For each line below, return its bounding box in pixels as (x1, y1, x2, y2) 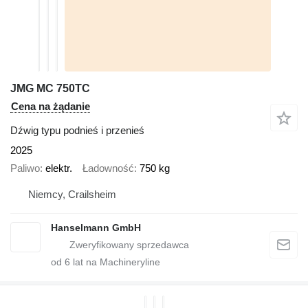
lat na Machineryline (70, 256, 160, 267)
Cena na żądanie (11, 100, 90, 112)
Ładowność (82, 162, 134, 175)
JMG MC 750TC (10, 82, 90, 94)
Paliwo (10, 162, 40, 175)
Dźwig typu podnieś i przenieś (10, 124, 144, 136)
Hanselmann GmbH (51, 221, 141, 233)
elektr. (45, 162, 72, 175)
